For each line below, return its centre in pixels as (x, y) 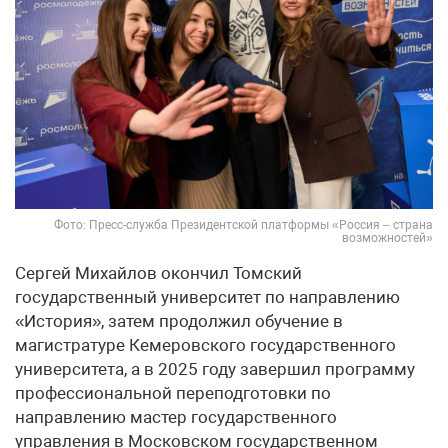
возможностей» (387, 238)
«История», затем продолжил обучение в (179, 321)
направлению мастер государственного (176, 417)
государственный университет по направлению (207, 297)
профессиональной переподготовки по (173, 393)
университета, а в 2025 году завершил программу (215, 369)
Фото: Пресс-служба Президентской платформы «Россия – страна (243, 225)
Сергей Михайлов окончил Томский (158, 273)
